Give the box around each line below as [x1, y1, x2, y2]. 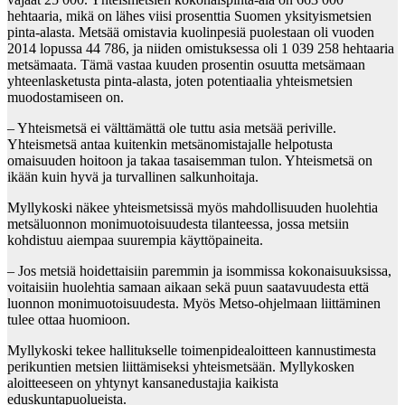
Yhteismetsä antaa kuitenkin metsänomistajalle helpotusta [7, 137, 333, 153]
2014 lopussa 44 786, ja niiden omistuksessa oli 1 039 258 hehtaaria [7, 41, 394, 57]
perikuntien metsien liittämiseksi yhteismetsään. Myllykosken [7, 359, 354, 375]
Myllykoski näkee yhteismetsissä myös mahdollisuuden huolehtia [7, 200, 378, 216]
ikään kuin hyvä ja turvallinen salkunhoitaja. [7, 169, 259, 185]
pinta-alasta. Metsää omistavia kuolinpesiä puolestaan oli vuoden [7, 24, 374, 41]
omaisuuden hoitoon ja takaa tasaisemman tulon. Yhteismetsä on [7, 153, 372, 169]
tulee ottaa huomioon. [7, 312, 130, 328]
